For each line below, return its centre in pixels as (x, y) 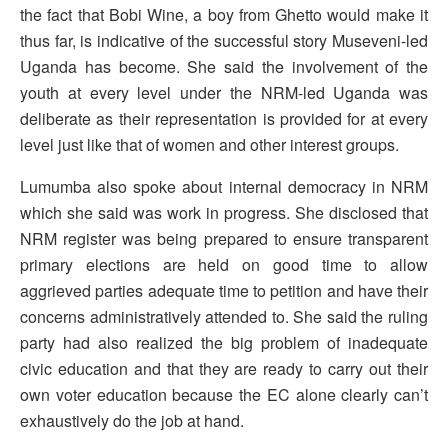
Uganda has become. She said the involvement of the (224, 66)
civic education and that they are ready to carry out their (224, 368)
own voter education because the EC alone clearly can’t (224, 394)
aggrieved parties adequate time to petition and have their (224, 290)
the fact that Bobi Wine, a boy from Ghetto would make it (224, 14)
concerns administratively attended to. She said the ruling (224, 316)
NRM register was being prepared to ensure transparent (224, 238)
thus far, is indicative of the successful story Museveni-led (224, 40)
